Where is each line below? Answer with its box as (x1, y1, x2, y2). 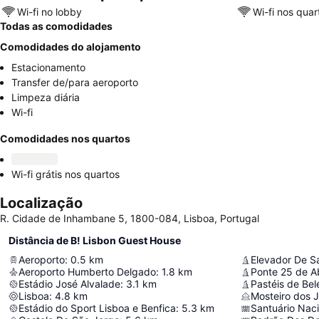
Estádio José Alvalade (19, 278, 120, 290)
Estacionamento (11, 61, 85, 73)
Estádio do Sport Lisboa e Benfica (19, 302, 176, 314)
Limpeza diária (11, 91, 80, 103)
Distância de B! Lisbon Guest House (9, 234, 181, 246)
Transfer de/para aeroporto (11, 76, 138, 88)
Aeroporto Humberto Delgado (19, 266, 156, 278)
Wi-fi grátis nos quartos (11, 168, 120, 180)
